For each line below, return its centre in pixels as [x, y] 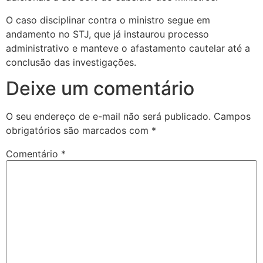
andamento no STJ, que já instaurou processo [107, 34]
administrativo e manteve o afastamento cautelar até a [128, 48]
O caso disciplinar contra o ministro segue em [108, 20]
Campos [232, 117]
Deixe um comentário [100, 89]
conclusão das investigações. [71, 62]
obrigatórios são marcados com [79, 131]
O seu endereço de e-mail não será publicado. [108, 117]
